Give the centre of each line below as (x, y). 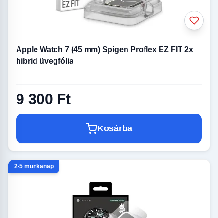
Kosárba (115, 128)
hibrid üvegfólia (45, 61)
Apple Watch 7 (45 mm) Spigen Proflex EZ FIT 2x (105, 49)
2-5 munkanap (34, 166)
